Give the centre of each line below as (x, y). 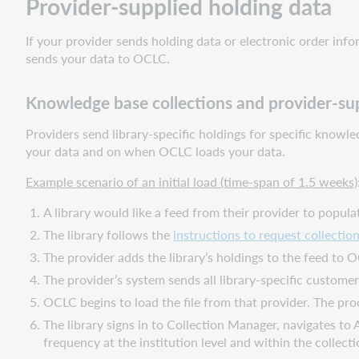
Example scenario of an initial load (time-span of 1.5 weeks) (192, 181)
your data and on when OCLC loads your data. (155, 151)
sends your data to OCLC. (98, 58)
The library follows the (109, 234)
